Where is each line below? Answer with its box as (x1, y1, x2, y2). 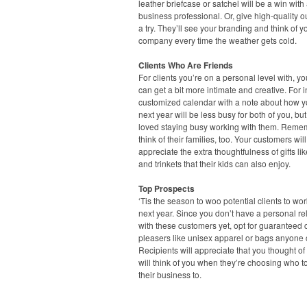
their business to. (138, 268, 201, 280)
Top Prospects (138, 182, 195, 195)
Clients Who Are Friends (138, 58, 233, 71)
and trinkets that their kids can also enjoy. (138, 157, 291, 169)
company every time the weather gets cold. (138, 34, 297, 46)
